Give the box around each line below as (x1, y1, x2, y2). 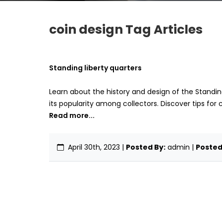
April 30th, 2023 (68, 142, 120, 153)
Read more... (49, 111, 95, 121)
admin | (167, 142, 196, 153)
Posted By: (126, 142, 166, 153)
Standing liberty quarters (49, 63, 142, 73)
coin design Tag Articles (49, 21, 203, 39)
